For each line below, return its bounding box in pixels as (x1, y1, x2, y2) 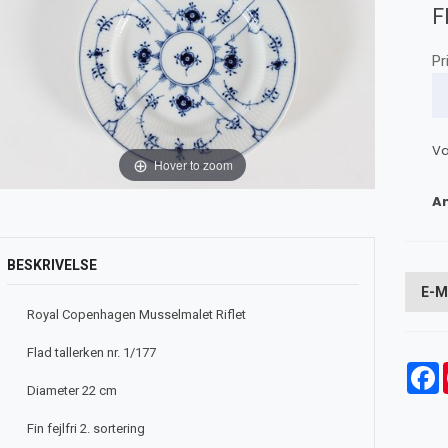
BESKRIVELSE (6, 257, 97, 274)
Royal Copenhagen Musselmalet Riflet (26, 307, 246, 323)
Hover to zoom (153, 155, 233, 173)
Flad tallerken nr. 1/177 (26, 345, 156, 361)
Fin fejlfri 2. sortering (26, 421, 145, 437)
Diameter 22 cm (26, 383, 117, 399)
